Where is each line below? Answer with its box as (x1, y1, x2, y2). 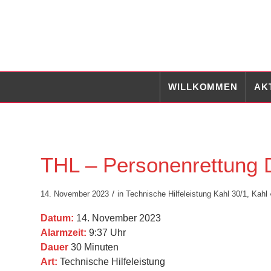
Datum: (41, 213, 74, 224)
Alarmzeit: (41, 227, 87, 238)
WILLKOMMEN (168, 82, 238, 92)
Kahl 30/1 (214, 189, 247, 198)
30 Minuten (68, 242, 119, 253)
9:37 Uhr (87, 227, 126, 238)
